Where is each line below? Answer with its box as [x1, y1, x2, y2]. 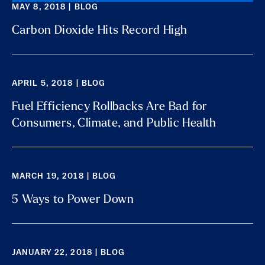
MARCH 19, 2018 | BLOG [12, 172, 117, 181]
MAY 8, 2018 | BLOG [12, 2, 99, 12]
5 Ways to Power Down [12, 193, 134, 206]
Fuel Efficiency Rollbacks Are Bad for [12, 101, 208, 113]
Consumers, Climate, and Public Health [12, 117, 216, 130]
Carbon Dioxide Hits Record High [12, 24, 188, 37]
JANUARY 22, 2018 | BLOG [12, 248, 125, 257]
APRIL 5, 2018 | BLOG [12, 79, 106, 88]
